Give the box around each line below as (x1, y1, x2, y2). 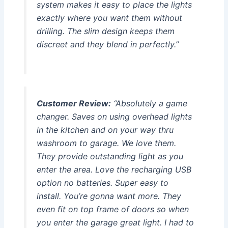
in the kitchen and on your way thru (36, 124, 174, 135)
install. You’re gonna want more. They (36, 190, 181, 201)
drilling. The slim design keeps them (36, 26, 175, 37)
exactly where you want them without (36, 13, 182, 23)
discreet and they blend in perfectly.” (36, 39, 179, 50)
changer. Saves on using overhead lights (36, 111, 192, 122)
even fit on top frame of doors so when (36, 204, 189, 214)
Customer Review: (36, 98, 111, 108)
